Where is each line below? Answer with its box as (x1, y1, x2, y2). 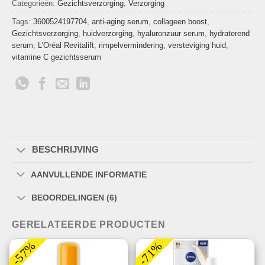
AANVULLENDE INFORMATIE (31, 169, 147, 179)
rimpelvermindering (99, 41, 163, 50)
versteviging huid (168, 41, 226, 50)
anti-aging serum (92, 17, 148, 27)
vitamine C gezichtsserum (12, 53, 101, 62)
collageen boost (153, 17, 207, 27)
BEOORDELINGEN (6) (31, 193, 118, 203)
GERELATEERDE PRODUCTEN (12, 219, 166, 230)
